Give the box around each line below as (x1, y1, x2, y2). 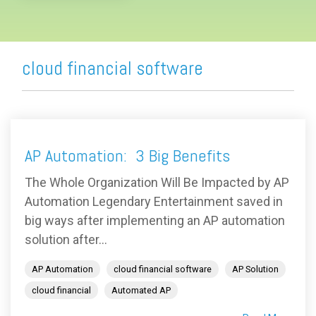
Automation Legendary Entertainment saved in (25, 194, 283, 209)
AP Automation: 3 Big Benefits (25, 145, 230, 167)
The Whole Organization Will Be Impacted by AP (25, 175, 289, 190)
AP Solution (232, 264, 279, 275)
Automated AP (111, 285, 171, 296)
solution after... (25, 232, 107, 248)
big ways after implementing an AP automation (25, 213, 285, 229)
